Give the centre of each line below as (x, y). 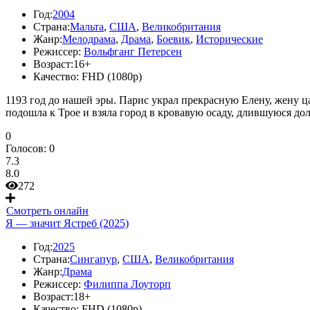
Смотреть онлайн (47, 211)
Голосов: (27, 148)
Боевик (173, 39)
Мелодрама (89, 39)
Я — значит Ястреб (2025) (67, 223)
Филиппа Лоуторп (127, 284)
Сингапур (93, 259)
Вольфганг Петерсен (133, 52)
